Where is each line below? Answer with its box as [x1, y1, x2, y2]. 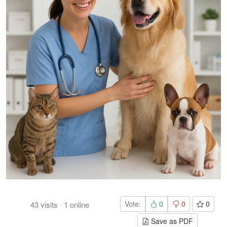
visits [39, 199, 58, 210]
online [68, 199, 89, 210]
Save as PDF [148, 216, 193, 226]
